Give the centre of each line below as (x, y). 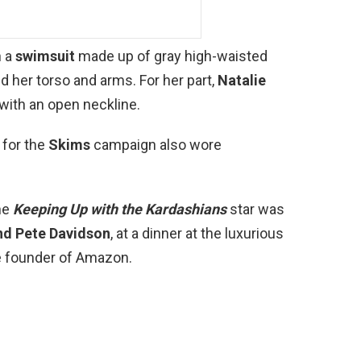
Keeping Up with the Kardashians (120, 209)
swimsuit (45, 56)
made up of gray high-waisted (171, 56)
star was (255, 209)
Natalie (242, 80)
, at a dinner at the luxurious (197, 233)
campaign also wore (156, 144)
